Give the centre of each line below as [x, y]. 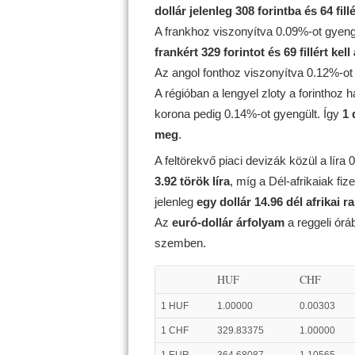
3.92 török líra [192, 181]
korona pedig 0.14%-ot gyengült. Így [248, 113]
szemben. [180, 243]
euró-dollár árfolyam [228, 222]
